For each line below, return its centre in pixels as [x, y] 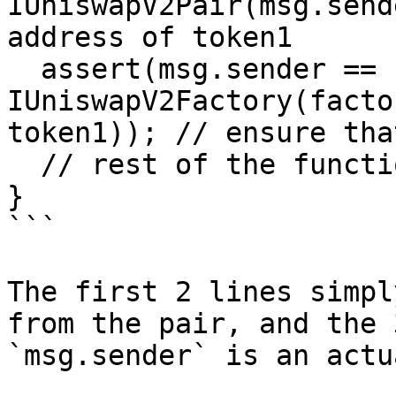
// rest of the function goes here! [24, 164]
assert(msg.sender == [24, 69]
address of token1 [150, 37]
